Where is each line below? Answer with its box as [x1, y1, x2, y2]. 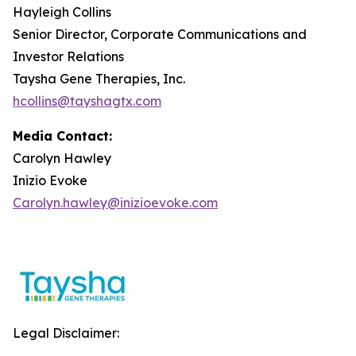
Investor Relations [13, 48, 124, 65]
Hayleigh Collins [13, 4, 111, 21]
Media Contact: [13, 128, 112, 145]
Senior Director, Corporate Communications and [13, 26, 307, 43]
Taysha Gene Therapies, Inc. [13, 71, 185, 87]
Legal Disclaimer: [13, 325, 119, 342]
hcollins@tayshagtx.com [13, 93, 161, 110]
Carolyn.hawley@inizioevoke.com [13, 195, 218, 211]
